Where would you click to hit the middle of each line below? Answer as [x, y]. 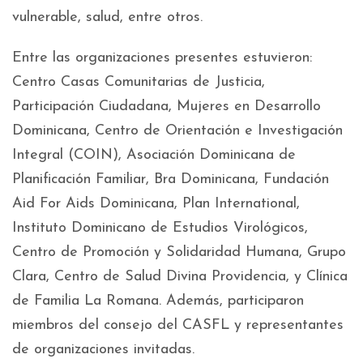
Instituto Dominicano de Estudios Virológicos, [160, 228]
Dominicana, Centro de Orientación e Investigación [177, 131]
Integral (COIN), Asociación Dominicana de [154, 155]
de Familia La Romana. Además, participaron [158, 301]
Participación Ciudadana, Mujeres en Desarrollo [167, 107]
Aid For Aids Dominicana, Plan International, [156, 204]
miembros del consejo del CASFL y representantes [178, 325]
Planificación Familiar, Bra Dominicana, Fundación [171, 179]
